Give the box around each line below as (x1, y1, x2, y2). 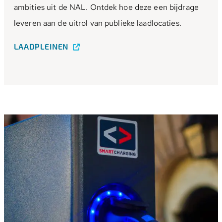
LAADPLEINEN (14, 42, 71, 51)
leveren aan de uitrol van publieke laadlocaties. (14, 18, 181, 28)
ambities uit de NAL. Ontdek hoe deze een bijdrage (14, 2, 199, 12)
